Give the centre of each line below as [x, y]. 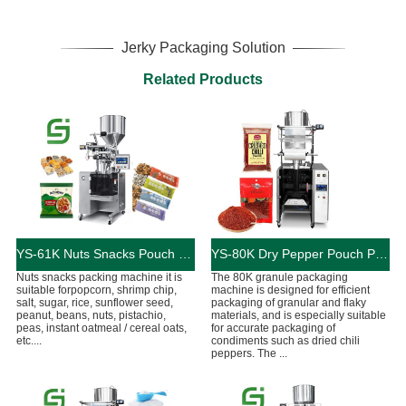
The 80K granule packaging [279, 277]
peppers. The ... [249, 353]
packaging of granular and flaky [288, 302]
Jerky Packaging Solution [203, 48]
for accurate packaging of [273, 328]
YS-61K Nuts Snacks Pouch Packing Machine [184, 253]
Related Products [203, 80]
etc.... [29, 340]
